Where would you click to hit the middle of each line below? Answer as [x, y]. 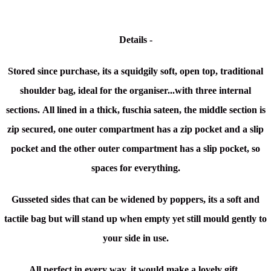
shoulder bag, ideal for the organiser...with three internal [135, 91]
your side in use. [135, 238]
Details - [135, 40]
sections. [24, 110]
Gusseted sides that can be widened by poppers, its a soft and [135, 200]
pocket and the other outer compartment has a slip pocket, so [135, 149]
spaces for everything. [135, 168]
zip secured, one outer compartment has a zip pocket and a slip [135, 129]
